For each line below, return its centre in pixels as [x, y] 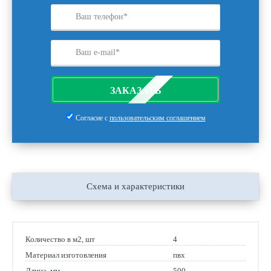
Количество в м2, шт [60, 239]
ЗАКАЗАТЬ [135, 90]
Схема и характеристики [135, 186]
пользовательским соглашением [157, 118]
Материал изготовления [66, 255]
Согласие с [92, 118]
